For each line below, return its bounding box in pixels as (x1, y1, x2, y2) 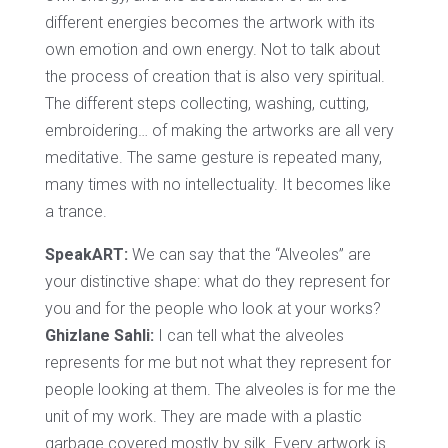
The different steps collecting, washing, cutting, (44, 94, 369, 114)
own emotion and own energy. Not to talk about (44, 40, 380, 60)
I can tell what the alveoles (153, 326, 344, 346)
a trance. (44, 202, 107, 222)
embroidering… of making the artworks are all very (44, 121, 394, 141)
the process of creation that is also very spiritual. (44, 67, 385, 87)
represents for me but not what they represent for (44, 353, 391, 373)
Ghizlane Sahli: (44, 326, 154, 346)
